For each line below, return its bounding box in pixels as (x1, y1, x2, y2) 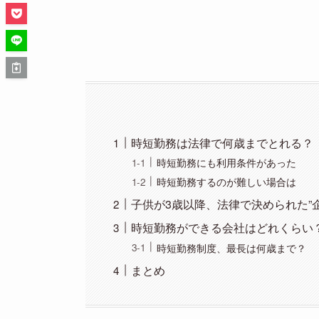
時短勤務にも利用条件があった (157, 155, 297, 170)
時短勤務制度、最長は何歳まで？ (157, 239, 307, 255)
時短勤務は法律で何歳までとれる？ (131, 134, 314, 151)
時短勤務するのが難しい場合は (157, 174, 297, 189)
